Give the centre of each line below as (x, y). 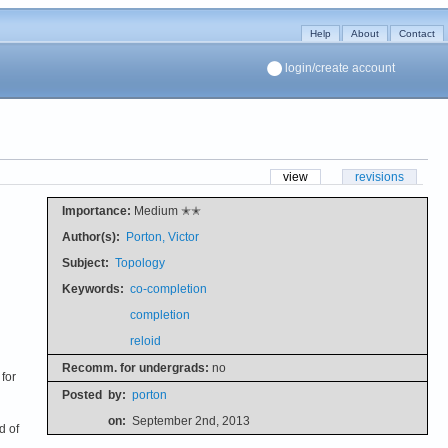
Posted (81, 394)
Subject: (85, 262)
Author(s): (90, 236)
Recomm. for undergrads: (135, 367)
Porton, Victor (162, 236)
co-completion (168, 288)
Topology (139, 262)
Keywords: (92, 288)
